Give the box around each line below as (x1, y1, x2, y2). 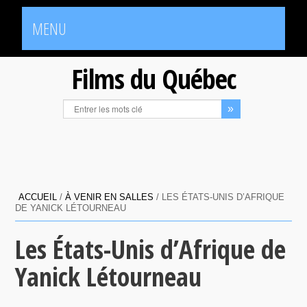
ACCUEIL (19, 192, 58, 202)
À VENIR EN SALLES (65, 192, 154, 202)
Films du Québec (71, 60, 236, 97)
